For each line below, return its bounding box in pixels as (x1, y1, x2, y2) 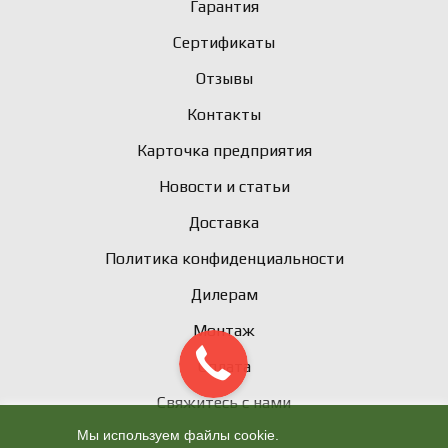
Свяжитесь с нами (157, 392, 291, 412)
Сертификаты (173, 32, 275, 52)
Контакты (187, 104, 261, 124)
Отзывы (195, 68, 253, 88)
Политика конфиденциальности (104, 248, 344, 268)
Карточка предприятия (136, 140, 312, 160)
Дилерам (190, 284, 258, 304)
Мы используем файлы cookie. (76, 427, 279, 443)
